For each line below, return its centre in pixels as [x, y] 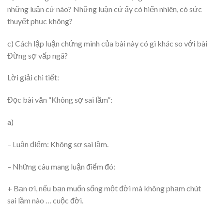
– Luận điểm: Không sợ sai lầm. [58, 144]
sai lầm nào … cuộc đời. [45, 201]
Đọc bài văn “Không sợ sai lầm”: [60, 100]
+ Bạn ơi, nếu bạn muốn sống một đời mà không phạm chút [104, 188]
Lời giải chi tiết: [33, 77]
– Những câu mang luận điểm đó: [61, 166]
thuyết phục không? [40, 21]
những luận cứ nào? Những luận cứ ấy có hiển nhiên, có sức [105, 9]
